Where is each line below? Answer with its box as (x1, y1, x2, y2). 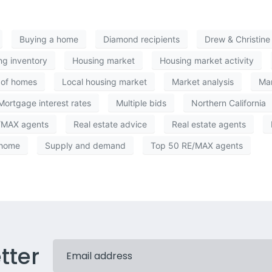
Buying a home (19, 33, 78, 44)
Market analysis (172, 76, 234, 87)
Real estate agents (172, 118, 246, 129)
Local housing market (62, 76, 147, 87)
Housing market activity (160, 55, 254, 66)
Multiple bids (116, 97, 166, 108)
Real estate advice (73, 118, 147, 129)
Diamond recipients (103, 33, 180, 44)
